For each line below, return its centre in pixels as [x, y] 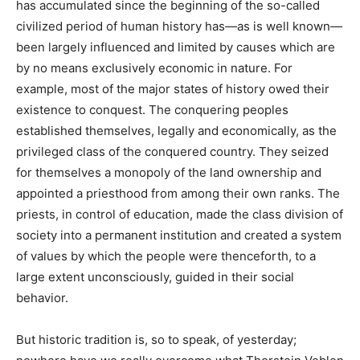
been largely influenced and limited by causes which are [176, 47]
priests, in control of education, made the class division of [180, 214]
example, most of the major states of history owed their [173, 88]
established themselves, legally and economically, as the [176, 130]
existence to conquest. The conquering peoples [152, 109]
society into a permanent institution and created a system [179, 235]
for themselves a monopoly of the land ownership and [169, 172]
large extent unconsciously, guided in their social [155, 276]
